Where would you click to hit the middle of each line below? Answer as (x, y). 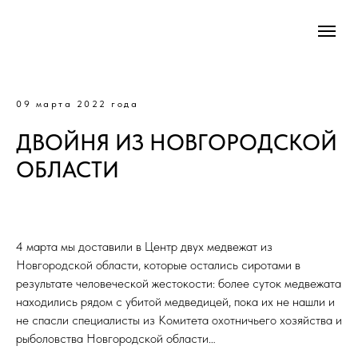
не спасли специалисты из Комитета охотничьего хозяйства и (179, 320)
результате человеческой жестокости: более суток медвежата (179, 283)
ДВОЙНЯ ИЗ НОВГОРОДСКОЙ (177, 142)
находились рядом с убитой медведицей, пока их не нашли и (175, 302)
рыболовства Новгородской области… (116, 338)
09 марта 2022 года (77, 104)
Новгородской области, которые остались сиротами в (158, 265)
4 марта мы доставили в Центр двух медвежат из (144, 247)
